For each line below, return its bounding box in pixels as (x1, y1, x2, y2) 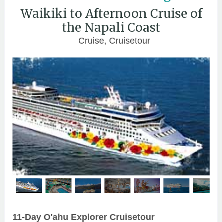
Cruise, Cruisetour (78, 36, 150, 46)
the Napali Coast (61, 20, 161, 35)
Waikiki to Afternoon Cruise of (20, 6, 202, 21)
